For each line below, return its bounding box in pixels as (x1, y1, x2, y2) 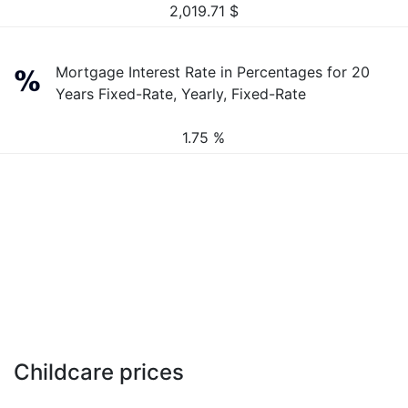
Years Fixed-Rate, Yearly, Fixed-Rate (56, 85, 307, 103)
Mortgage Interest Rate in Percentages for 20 (56, 63, 371, 81)
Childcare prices (14, 359, 184, 385)
